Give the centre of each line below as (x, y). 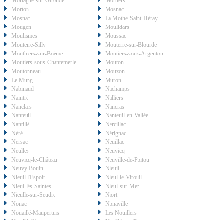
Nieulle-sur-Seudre (33, 195)
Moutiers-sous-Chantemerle (44, 63)
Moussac (116, 36)
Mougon (21, 27)
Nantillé (20, 124)
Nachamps (118, 89)
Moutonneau (26, 71)
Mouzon (115, 71)
